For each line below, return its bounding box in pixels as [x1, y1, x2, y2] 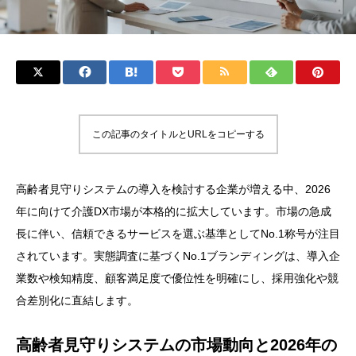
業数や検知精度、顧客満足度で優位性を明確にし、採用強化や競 [16, 272, 339, 285]
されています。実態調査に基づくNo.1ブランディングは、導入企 [16, 250, 340, 263]
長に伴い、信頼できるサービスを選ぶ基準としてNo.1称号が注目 [16, 227, 340, 241]
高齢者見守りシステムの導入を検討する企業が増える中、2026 [16, 183, 331, 196]
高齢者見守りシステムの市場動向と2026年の [16, 336, 337, 354]
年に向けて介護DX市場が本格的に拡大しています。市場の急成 [16, 205, 331, 219]
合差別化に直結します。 [16, 294, 138, 308]
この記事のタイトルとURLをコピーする [91, 129, 265, 141]
